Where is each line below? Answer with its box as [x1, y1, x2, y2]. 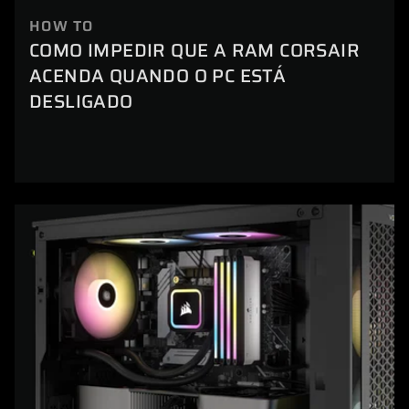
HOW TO [29, 15, 94, 38]
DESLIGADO [29, 87, 133, 117]
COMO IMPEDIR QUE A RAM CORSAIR [29, 36, 360, 66]
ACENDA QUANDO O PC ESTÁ [29, 61, 287, 91]
